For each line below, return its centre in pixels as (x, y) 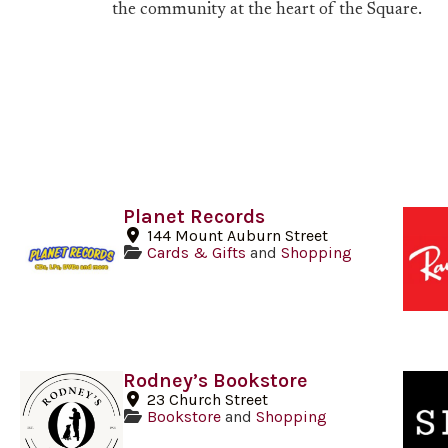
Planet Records (194, 217)
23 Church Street (208, 399)
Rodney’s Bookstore (216, 380)
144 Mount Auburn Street (238, 236)
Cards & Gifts (197, 253)
